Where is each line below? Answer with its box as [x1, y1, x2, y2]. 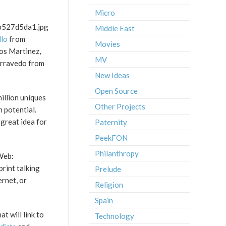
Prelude [95, 164, 121, 174]
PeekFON [95, 133, 128, 142]
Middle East [95, 24, 135, 33]
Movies [95, 39, 120, 48]
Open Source [95, 86, 138, 95]
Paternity [95, 118, 127, 127]
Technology [95, 211, 134, 220]
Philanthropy [95, 149, 139, 158]
